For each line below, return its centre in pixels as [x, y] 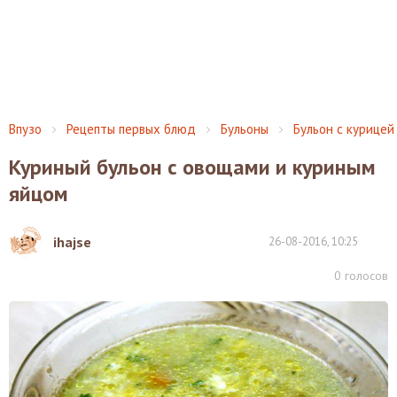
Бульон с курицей [344, 129]
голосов [365, 275]
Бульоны [245, 129]
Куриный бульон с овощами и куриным [192, 167]
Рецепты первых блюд [131, 129]
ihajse [72, 241]
